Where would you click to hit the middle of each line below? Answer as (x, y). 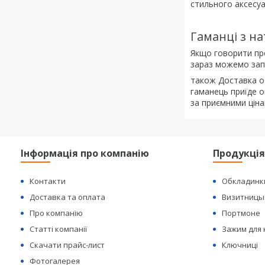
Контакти (48, 181)
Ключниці (240, 245)
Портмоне (241, 213)
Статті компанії (59, 229)
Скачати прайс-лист (67, 245)
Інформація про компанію (85, 153)
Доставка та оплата (68, 197)
